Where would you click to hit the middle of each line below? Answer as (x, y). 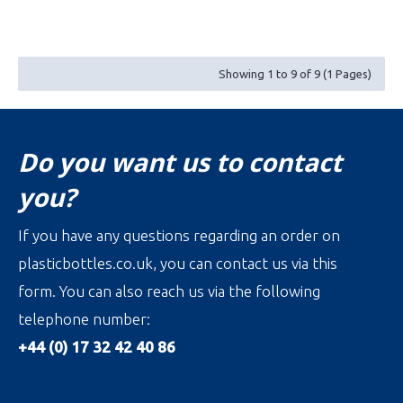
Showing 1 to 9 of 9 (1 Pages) (295, 74)
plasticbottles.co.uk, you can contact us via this (178, 263)
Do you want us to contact (180, 162)
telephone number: (84, 319)
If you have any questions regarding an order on (179, 235)
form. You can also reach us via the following (169, 291)
